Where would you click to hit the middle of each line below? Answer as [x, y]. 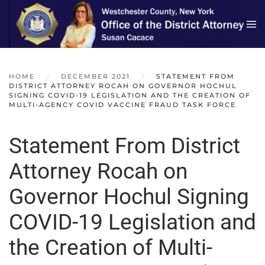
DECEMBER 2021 [96, 77]
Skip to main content [65, 28]
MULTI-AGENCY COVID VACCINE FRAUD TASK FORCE [122, 105]
